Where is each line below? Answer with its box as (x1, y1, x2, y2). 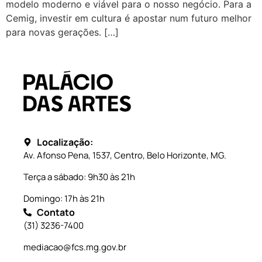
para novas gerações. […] (6, 26, 119, 38)
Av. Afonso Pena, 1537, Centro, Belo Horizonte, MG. (23, 149, 226, 161)
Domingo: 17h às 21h (23, 192, 105, 205)
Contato (36, 205, 75, 219)
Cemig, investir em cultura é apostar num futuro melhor (6, 12, 251, 24)
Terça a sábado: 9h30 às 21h (23, 170, 135, 183)
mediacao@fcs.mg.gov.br (23, 240, 126, 253)
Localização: (36, 135, 93, 149)
